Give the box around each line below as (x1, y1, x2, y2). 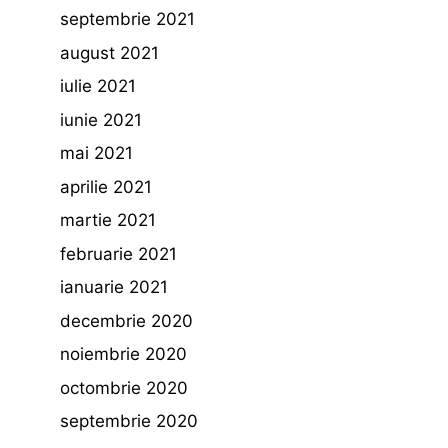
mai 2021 (60, 143, 133, 163)
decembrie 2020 (60, 310, 193, 331)
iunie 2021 (60, 109, 142, 130)
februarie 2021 (60, 243, 177, 264)
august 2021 (60, 42, 159, 63)
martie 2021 (60, 210, 156, 230)
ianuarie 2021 (60, 277, 168, 297)
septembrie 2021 (60, 9, 195, 29)
